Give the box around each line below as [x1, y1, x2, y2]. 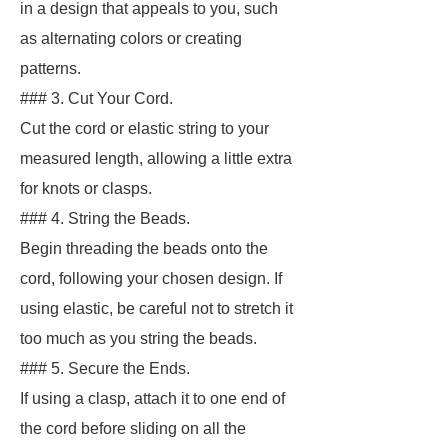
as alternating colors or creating [20, 30, 242, 47]
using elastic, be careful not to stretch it [20, 300, 293, 317]
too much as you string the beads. [20, 330, 257, 347]
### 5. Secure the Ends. [20, 360, 190, 377]
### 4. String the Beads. [20, 210, 190, 227]
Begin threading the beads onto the [20, 240, 268, 257]
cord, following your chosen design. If [20, 270, 282, 287]
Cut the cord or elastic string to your [20, 120, 269, 137]
